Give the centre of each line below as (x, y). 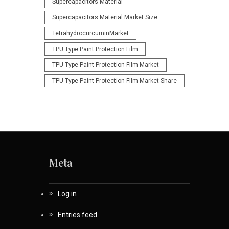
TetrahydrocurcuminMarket (90, 33)
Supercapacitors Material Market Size (105, 18)
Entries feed (77, 215)
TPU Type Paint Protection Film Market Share (114, 81)
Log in (67, 194)
